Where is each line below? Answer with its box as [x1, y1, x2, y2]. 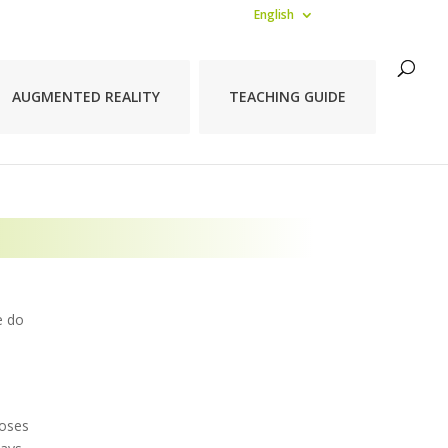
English [253, 6, 294, 23]
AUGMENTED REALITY [12, 87, 160, 106]
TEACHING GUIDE [229, 87, 346, 106]
